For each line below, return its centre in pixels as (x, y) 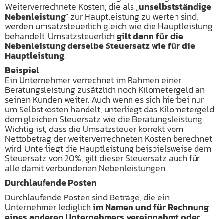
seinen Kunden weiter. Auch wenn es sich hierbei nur (104, 99)
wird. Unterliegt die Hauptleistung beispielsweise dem (108, 148)
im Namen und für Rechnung (151, 207)
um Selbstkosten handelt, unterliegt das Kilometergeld (109, 109)
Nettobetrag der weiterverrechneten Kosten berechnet (109, 139)
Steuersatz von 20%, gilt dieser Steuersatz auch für (102, 158)
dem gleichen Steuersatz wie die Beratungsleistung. (104, 119)
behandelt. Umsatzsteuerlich (61, 36)
